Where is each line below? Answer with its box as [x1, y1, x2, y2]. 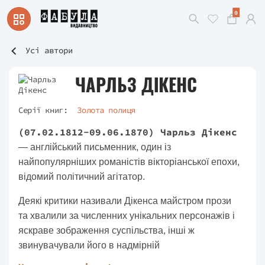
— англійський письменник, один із [18, 142, 171, 152]
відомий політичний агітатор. [18, 172, 145, 182]
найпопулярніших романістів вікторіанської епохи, [18, 157, 240, 167]
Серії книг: [18, 105, 68, 115]
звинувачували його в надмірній [18, 240, 160, 250]
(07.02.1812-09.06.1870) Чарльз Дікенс [18, 126, 237, 138]
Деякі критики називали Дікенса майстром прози [18, 196, 231, 206]
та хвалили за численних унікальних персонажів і [18, 211, 235, 221]
